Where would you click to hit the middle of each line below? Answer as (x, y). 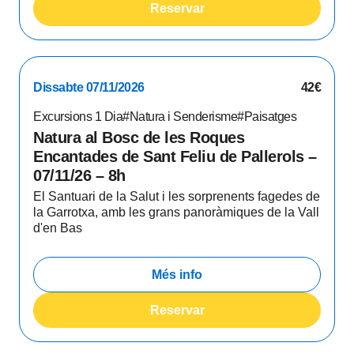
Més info (177, 274)
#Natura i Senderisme (180, 117)
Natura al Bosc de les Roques (139, 137)
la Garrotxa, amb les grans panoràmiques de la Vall (176, 212)
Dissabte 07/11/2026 (89, 87)
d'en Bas (58, 228)
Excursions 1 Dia (78, 117)
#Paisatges (267, 117)
